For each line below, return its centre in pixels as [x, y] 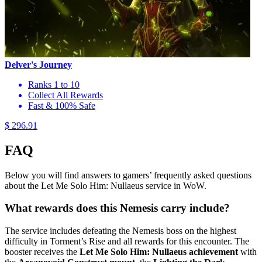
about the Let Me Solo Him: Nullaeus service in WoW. [106, 185]
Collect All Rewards [65, 95]
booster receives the [42, 252]
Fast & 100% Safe [62, 105]
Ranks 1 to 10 [54, 84]
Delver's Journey [38, 64]
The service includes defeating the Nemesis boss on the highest [120, 231]
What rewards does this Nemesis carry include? [117, 208]
